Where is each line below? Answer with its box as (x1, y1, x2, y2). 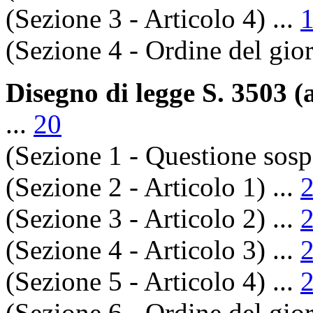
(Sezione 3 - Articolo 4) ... (6, 3, 300, 34)
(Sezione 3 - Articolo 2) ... (6, 203, 300, 233)
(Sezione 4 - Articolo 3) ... (6, 234, 300, 265)
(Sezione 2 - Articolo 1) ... (6, 171, 300, 202)
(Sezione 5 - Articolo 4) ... (6, 265, 300, 296)
